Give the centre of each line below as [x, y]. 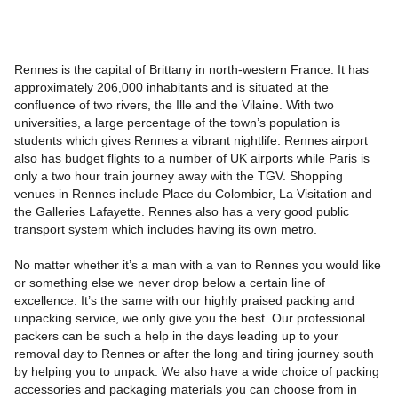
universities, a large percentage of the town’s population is [177, 123]
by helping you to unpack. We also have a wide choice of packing [196, 372]
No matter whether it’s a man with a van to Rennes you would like [197, 265]
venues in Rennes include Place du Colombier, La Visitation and [193, 194]
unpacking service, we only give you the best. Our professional [189, 318]
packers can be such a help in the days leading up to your [176, 336]
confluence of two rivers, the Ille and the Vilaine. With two [174, 105]
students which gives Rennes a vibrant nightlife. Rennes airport [191, 141]
